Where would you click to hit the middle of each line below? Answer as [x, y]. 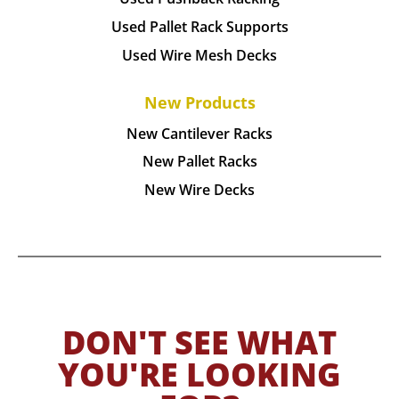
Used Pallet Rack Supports [199, 26]
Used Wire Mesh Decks [199, 55]
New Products [199, 102]
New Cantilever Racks [199, 133]
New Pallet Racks [199, 162]
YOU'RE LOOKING [199, 375]
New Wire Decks [199, 190]
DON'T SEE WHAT [199, 343]
